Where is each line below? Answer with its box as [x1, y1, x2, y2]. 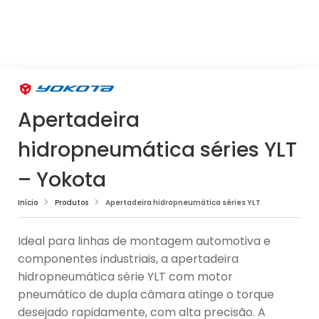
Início [18, 197, 38, 208]
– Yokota [18, 166, 106, 194]
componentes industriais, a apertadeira [18, 251, 239, 268]
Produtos [55, 197, 88, 208]
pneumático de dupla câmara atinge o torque [18, 286, 274, 303]
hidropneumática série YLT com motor [18, 268, 233, 286]
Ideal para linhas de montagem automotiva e [18, 233, 271, 250]
